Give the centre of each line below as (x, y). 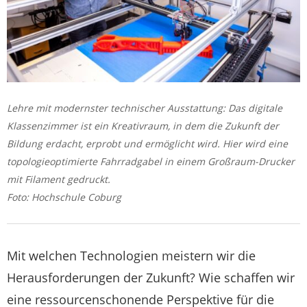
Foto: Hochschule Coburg (64, 197)
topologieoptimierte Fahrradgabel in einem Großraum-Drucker (151, 161)
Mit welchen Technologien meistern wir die (131, 255)
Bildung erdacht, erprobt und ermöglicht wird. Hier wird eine (147, 143)
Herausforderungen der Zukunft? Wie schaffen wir (151, 277)
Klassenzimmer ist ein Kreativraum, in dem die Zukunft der (143, 125)
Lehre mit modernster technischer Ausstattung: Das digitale (145, 108)
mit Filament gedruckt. (59, 179)
